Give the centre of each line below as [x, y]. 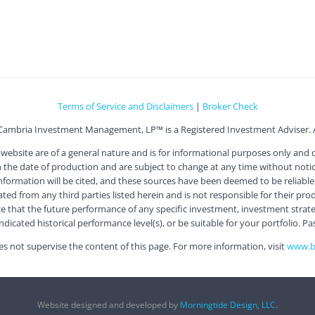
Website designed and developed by [109, 304]
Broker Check [230, 106]
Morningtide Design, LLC [228, 304]
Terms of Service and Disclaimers [125, 106]
